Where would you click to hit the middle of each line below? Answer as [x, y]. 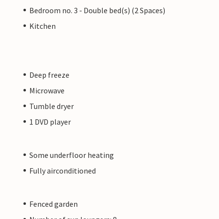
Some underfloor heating [72, 155]
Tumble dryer [52, 106]
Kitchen [43, 26]
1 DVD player [50, 121]
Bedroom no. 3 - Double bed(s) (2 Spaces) [97, 10]
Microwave [47, 90]
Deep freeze [49, 75]
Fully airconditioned [63, 170]
